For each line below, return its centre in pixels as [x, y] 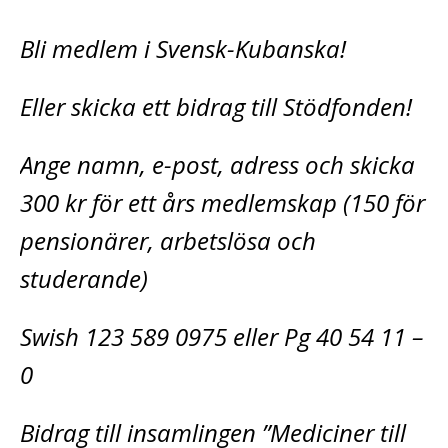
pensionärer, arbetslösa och [168, 240]
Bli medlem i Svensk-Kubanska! [183, 48]
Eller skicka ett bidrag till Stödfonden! [216, 106]
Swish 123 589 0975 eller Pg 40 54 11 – [222, 336]
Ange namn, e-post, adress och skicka [217, 164]
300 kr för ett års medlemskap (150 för [222, 202]
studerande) [84, 278]
